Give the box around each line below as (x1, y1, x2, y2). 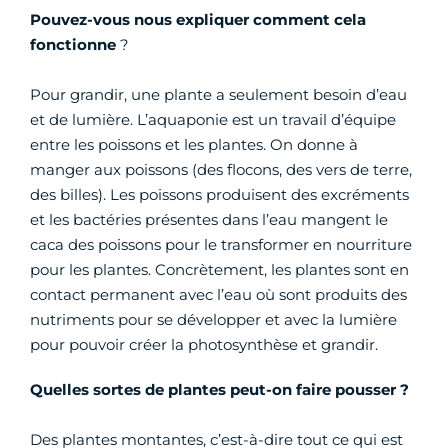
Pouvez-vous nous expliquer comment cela (30, 10, 366, 29)
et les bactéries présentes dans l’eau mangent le (30, 210, 388, 229)
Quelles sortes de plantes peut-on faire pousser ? (30, 380, 409, 399)
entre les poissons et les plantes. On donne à (30, 135, 358, 154)
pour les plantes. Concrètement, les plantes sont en (30, 260, 409, 279)
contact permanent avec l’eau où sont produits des (30, 285, 407, 304)
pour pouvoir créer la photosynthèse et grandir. (30, 335, 378, 354)
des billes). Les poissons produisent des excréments (30, 185, 409, 204)
